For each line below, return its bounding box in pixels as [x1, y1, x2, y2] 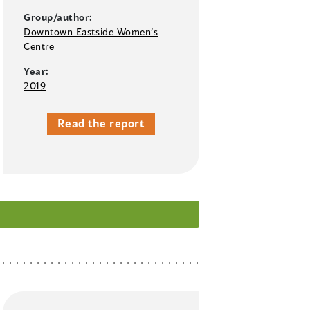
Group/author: [24, 11, 93, 24]
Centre [24, 40, 55, 53]
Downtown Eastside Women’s [24, 26, 158, 38]
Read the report [57, 116, 145, 130]
